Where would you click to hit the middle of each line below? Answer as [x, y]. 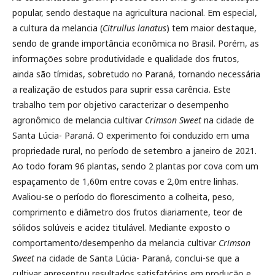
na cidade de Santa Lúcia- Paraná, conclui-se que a [138, 258]
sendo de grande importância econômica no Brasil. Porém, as [136, 43]
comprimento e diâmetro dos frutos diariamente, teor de [127, 212]
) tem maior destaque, [211, 28]
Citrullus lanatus [134, 28]
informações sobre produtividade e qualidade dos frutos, [126, 59]
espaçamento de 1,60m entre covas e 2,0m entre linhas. [125, 181]
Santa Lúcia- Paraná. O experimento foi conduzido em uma [131, 135]
